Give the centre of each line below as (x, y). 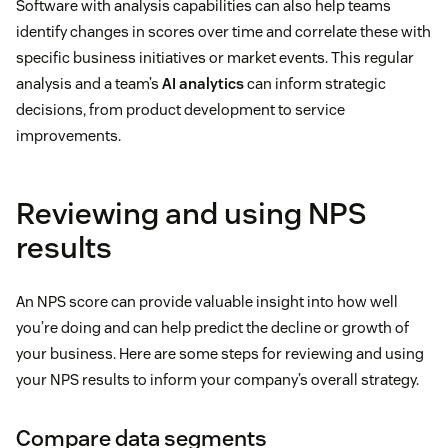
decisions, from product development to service (180, 109)
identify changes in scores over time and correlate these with (223, 31)
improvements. (68, 135)
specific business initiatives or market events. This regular (215, 57)
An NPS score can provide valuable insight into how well (207, 301)
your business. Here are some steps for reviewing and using (220, 353)
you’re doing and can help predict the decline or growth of (212, 327)
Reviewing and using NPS (191, 213)
